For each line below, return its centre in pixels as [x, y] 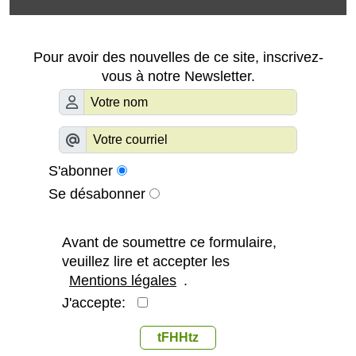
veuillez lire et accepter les [146, 261]
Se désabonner [97, 193]
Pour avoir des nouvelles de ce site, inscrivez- [178, 57]
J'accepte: [100, 302]
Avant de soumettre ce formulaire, [169, 242]
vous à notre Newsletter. [178, 76]
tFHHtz [178, 337]
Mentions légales [123, 280]
